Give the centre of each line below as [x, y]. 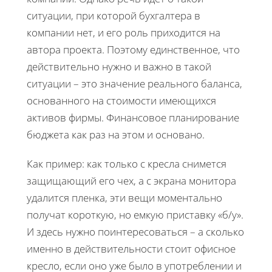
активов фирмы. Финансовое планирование [133, 117]
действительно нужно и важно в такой [119, 66]
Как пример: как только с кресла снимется [127, 163]
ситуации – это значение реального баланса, [134, 83]
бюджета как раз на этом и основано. [116, 134]
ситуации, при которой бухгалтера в [114, 15]
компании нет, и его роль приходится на [124, 32]
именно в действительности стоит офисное [131, 248]
